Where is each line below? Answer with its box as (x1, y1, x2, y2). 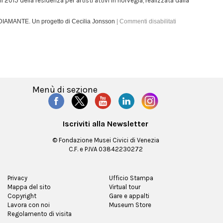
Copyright (7, 192, 36, 200)
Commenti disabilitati (119, 18, 176, 25)
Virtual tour (109, 183, 140, 191)
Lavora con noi (7, 201, 50, 209)
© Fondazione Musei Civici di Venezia (52, 136, 159, 144)
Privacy (7, 174, 27, 182)
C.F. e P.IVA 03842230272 (68, 145, 143, 153)
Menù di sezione (32, 84, 98, 95)
